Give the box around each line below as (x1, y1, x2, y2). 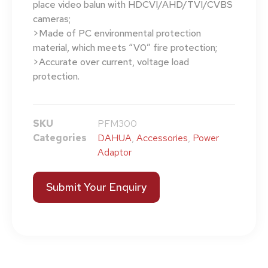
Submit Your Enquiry (46, 180, 147, 194)
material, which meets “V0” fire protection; (33, 41, 217, 54)
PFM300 (98, 117, 137, 130)
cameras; (33, 12, 71, 25)
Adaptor (98, 146, 132, 159)
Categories (33, 132, 87, 145)
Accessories (136, 132, 188, 145)
